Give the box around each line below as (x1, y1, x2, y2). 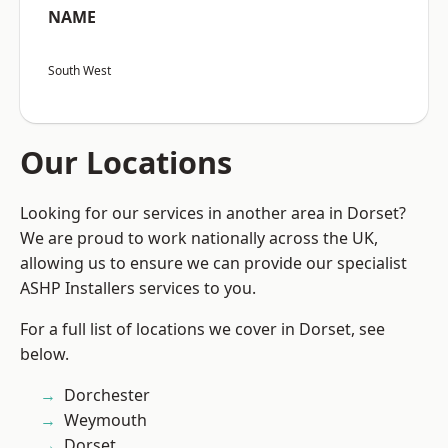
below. (20, 343, 69, 366)
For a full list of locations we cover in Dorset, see (20, 318, 385, 341)
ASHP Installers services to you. (20, 277, 256, 300)
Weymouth (64, 409, 147, 432)
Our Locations (20, 141, 232, 184)
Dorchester (64, 384, 150, 407)
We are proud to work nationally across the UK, (20, 227, 378, 250)
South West (48, 62, 111, 80)
